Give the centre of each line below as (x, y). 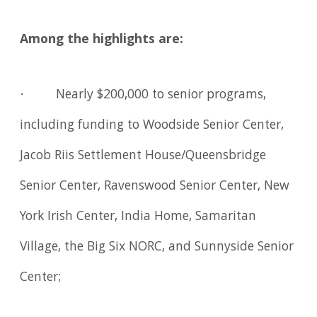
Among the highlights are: (102, 40)
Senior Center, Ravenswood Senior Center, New (155, 186)
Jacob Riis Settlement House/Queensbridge (143, 156)
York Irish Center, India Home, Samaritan (138, 217)
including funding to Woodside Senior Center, (152, 126)
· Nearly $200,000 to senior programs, (143, 95)
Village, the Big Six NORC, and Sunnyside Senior (157, 247)
